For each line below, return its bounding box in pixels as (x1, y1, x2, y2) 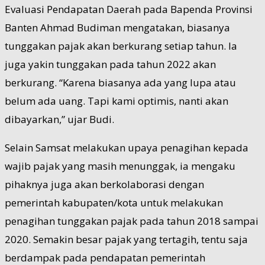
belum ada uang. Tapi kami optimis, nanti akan (5, 93, 228, 108)
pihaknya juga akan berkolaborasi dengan (5, 177, 204, 191)
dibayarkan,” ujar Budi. (5, 112, 114, 126)
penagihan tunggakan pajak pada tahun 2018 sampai (5, 214, 258, 228)
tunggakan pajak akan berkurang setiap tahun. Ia (5, 38, 237, 53)
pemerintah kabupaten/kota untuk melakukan (5, 195, 223, 209)
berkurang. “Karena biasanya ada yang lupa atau (5, 75, 236, 89)
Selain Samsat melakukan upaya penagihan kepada (5, 140, 248, 154)
